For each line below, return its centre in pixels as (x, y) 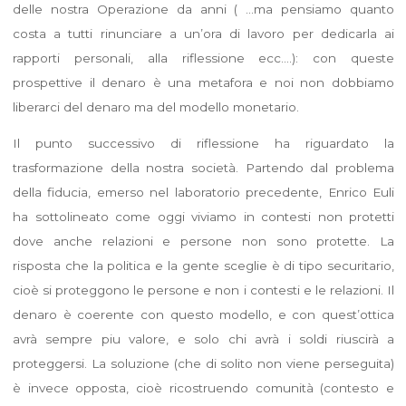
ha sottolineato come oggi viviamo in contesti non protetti (203, 216)
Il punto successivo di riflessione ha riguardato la (203, 143)
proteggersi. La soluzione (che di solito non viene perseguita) (203, 363)
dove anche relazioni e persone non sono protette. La (203, 241)
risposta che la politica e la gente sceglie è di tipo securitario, (203, 265)
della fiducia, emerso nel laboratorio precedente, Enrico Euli (203, 192)
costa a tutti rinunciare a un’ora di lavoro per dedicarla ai (203, 33)
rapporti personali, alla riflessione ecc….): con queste (203, 58)
